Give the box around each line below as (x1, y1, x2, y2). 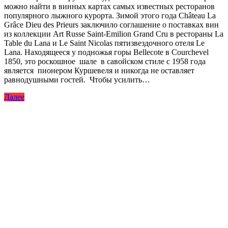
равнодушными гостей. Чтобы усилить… (4, 75, 150, 84)
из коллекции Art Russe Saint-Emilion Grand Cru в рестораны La (4, 29, 223, 38)
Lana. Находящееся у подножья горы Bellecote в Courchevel (4, 47, 209, 56)
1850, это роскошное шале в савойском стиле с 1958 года (4, 56, 206, 66)
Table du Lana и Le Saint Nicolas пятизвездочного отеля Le (4, 38, 205, 47)
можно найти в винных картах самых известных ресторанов (4, 2, 215, 11)
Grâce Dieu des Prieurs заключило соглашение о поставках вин (4, 20, 219, 29)
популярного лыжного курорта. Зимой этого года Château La (4, 11, 216, 20)
